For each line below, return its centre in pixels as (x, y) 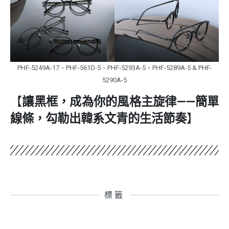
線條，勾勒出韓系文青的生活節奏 (98, 118)
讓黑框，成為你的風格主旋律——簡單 (120, 101)
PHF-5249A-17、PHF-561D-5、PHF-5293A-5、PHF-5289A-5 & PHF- (114, 68)
